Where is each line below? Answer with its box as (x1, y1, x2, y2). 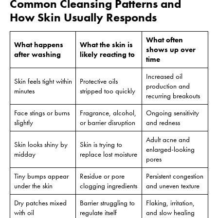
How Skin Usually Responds (10, 9, 157, 25)
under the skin (14, 181, 53, 191)
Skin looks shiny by (14, 139, 68, 149)
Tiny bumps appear (14, 171, 69, 181)
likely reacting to (79, 49, 135, 59)
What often (145, 35, 183, 45)
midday (14, 149, 36, 159)
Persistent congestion (145, 171, 203, 181)
